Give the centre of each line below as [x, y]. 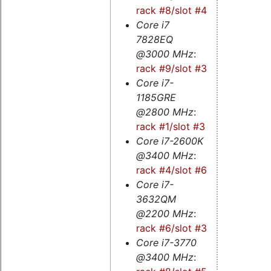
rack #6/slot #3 [171, 228]
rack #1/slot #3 [170, 126]
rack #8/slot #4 [171, 10]
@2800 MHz [165, 112]
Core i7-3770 [166, 242]
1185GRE [156, 97]
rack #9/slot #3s [174, 68]
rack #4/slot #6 [171, 170]
